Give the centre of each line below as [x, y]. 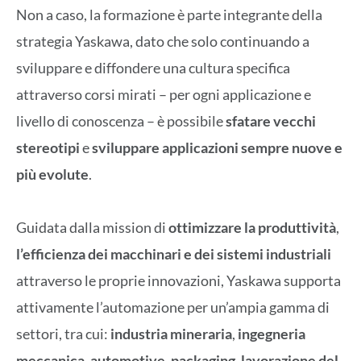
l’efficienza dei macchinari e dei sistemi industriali [174, 254]
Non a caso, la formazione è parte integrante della [169, 15]
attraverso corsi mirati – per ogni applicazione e [164, 95]
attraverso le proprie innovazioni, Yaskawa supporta [178, 281]
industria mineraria [171, 334]
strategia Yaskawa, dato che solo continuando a [163, 41]
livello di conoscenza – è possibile [121, 121]
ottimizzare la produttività [252, 228]
